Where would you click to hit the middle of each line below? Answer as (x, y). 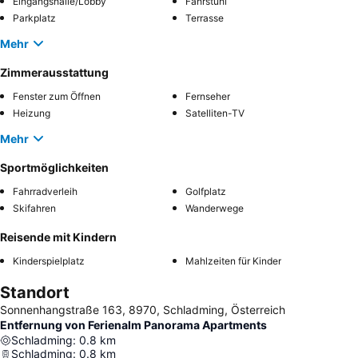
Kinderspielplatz (49, 261)
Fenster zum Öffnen (57, 97)
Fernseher (208, 97)
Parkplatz (34, 18)
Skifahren (34, 209)
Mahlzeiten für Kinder (233, 261)
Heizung (32, 113)
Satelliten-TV (215, 113)
